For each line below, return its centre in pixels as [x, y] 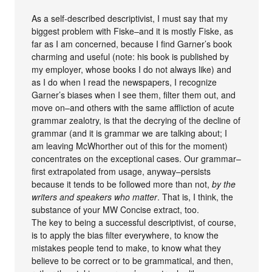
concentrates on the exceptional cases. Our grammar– [137, 158]
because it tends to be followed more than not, [122, 184]
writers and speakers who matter [95, 196]
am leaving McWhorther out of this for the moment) [130, 145]
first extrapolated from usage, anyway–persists [121, 171]
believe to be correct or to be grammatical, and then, [133, 260]
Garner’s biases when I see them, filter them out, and [134, 94]
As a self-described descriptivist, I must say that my [130, 18]
